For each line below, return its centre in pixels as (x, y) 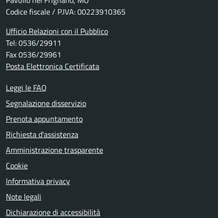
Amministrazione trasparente (54, 150)
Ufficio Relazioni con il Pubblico (57, 31)
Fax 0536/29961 (34, 54)
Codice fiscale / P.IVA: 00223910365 (66, 11)
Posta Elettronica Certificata (53, 66)
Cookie (17, 165)
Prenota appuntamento (44, 118)
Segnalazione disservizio (46, 103)
